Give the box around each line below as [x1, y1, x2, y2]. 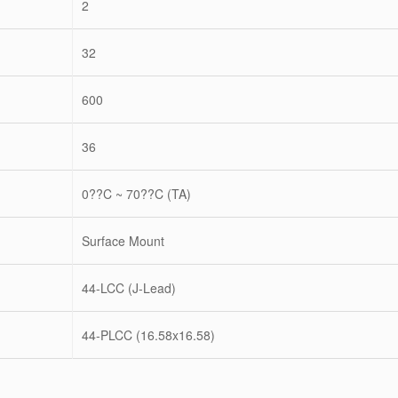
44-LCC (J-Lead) [82, 279, 176, 297]
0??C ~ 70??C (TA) [82, 185, 191, 203]
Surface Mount [82, 232, 164, 250]
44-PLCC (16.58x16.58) [82, 326, 215, 344]
